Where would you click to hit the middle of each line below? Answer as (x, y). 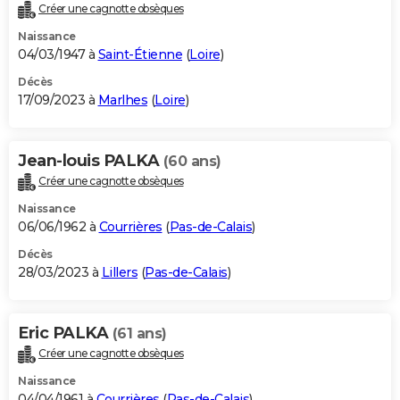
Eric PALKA (65, 333)
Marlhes (122, 100)
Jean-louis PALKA (91, 161)
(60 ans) (192, 162)
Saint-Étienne (140, 55)
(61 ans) (139, 334)
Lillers (119, 273)
